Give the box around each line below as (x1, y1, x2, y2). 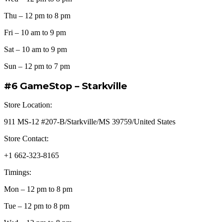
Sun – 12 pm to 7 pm (4, 61, 70, 70)
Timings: (4, 168, 31, 177)
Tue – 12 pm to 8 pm (4, 202, 69, 211)
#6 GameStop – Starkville (4, 80, 127, 92)
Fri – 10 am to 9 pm (4, 28, 66, 37)
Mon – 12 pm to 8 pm (4, 185, 72, 194)
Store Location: (4, 101, 52, 110)
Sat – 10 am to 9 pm (4, 45, 67, 54)
